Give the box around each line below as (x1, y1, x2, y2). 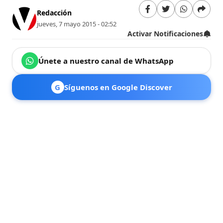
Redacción (37, 8, 72, 18)
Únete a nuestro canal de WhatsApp (38, 55, 174, 66)
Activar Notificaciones (127, 28, 203, 38)
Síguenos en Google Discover (64, 82, 172, 92)
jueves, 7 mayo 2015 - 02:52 (37, 19, 117, 29)
